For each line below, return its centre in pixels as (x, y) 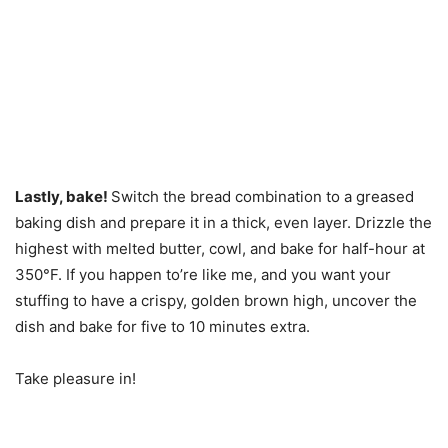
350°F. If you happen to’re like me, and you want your (203, 275)
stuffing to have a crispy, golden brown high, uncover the (216, 301)
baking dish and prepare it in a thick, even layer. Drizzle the (223, 223)
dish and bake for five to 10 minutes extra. (162, 327)
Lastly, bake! (63, 197)
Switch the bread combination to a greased (262, 197)
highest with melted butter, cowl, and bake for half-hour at (220, 249)
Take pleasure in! (75, 379)
